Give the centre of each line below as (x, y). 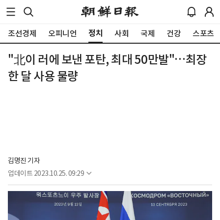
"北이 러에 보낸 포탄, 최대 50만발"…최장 (107, 60)
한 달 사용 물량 (43, 76)
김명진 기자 (24, 161)
